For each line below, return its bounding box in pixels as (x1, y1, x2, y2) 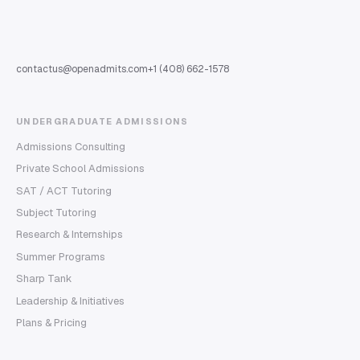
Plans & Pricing (16, 315, 87, 329)
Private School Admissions (16, 162, 145, 176)
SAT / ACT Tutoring (16, 183, 112, 198)
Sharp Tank (16, 272, 72, 286)
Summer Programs (16, 249, 105, 264)
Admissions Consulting (16, 139, 125, 153)
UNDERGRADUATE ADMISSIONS (16, 115, 189, 127)
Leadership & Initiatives (16, 293, 125, 308)
